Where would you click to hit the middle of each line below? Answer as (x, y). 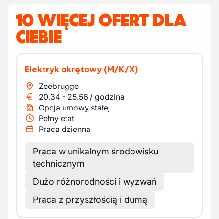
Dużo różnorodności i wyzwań (95, 182)
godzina (110, 97)
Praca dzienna (65, 129)
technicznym (59, 164)
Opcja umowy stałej (74, 108)
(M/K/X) (121, 69)
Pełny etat (56, 118)
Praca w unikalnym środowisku (96, 151)
